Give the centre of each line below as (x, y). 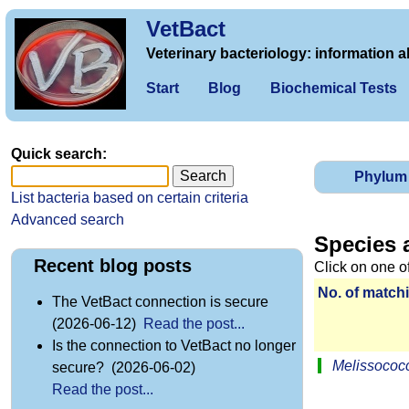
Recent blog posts (113, 266)
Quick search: (59, 154)
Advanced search (68, 220)
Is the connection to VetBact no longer (174, 346)
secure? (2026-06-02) (126, 368)
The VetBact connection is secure (162, 302)
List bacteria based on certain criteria (130, 198)
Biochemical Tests (334, 88)
